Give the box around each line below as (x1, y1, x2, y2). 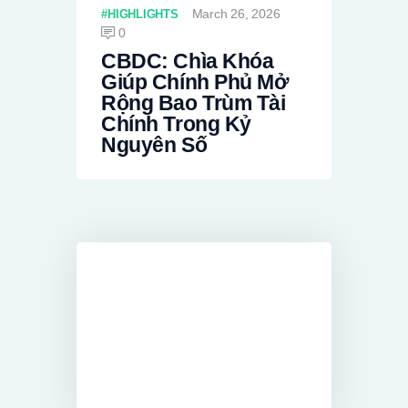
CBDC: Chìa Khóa (101, 50, 274, 74)
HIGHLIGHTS (107, 6, 178, 21)
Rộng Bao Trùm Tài (101, 92, 286, 116)
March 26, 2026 (191, 5, 280, 21)
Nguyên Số (101, 134, 208, 158)
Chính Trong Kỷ (101, 113, 251, 137)
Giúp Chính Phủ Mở (101, 71, 289, 95)
